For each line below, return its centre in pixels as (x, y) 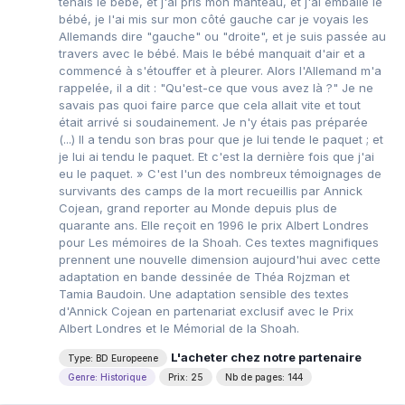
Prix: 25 (186, 377)
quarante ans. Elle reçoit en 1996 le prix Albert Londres (214, 225)
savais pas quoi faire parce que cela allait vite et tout (210, 104)
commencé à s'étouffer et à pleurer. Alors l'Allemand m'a (220, 70)
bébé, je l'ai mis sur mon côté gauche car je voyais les (214, 19)
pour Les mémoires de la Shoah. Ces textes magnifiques (219, 242)
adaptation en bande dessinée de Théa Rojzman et (204, 276)
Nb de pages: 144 (264, 377)
